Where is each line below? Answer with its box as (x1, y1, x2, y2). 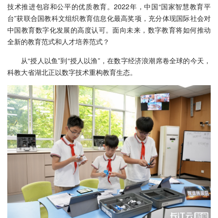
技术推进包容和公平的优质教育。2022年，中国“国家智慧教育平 (7, 1, 211, 11)
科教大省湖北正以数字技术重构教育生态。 (7, 67, 137, 77)
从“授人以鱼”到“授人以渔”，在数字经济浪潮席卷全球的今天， (21, 55, 211, 65)
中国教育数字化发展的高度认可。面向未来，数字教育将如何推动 (7, 24, 211, 35)
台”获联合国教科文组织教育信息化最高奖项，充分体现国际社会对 (7, 13, 211, 23)
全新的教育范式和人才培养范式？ (7, 36, 109, 46)
